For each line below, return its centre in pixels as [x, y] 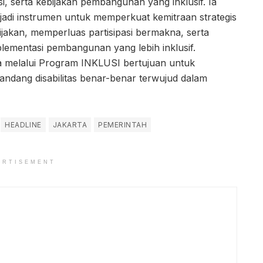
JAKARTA [70, 125]
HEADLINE [23, 125]
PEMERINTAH [123, 125]
